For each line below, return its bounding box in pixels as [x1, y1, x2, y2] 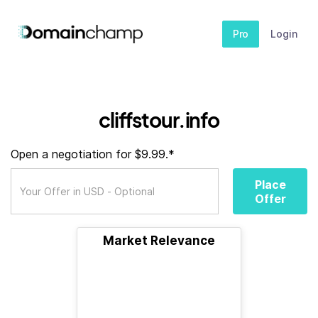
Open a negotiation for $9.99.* [11, 147, 175, 161]
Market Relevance [103, 234, 215, 248]
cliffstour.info [98, 107, 220, 132]
